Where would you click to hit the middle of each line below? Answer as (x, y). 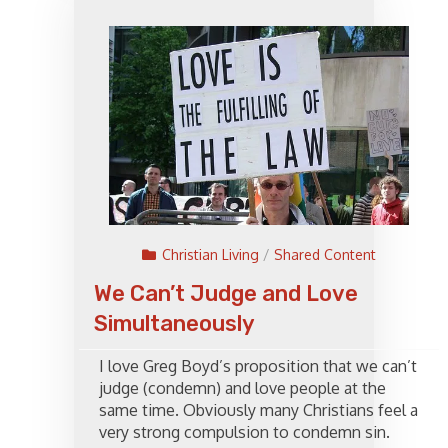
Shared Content (325, 255)
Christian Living (210, 255)
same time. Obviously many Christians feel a (258, 410)
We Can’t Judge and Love (226, 294)
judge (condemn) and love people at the (242, 388)
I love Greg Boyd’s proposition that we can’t (258, 366)
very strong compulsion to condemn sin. (244, 432)
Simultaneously (174, 324)
